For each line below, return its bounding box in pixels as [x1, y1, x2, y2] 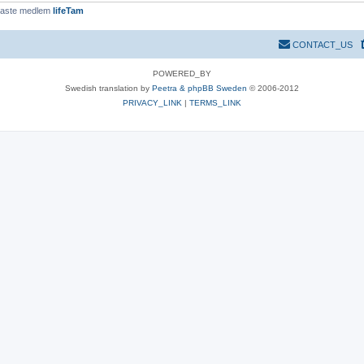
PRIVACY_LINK [123, 97, 182, 107]
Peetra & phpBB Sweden [152, 83, 247, 93]
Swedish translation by [65, 83, 152, 93]
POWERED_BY [153, 68, 211, 78]
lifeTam [53, 6, 84, 15]
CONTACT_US [292, 39, 353, 50]
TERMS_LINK [189, 97, 241, 107]
